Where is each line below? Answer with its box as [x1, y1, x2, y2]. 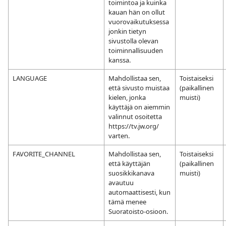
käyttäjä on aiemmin [108, 102, 170, 111]
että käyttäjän [108, 159, 150, 168]
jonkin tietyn [108, 27, 146, 36]
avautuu [108, 178, 134, 187]
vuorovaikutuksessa [108, 17, 169, 26]
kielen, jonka [108, 93, 146, 102]
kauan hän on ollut [108, 8, 165, 17]
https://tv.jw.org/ [108, 122, 159, 131]
